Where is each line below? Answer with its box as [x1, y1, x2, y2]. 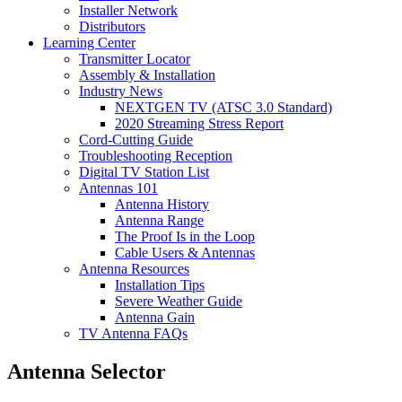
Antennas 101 [79, 180, 158, 197]
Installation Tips [115, 277, 205, 293]
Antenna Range [115, 213, 204, 229]
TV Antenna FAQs [79, 326, 188, 342]
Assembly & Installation [79, 67, 215, 83]
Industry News [79, 83, 162, 100]
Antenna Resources [79, 261, 189, 277]
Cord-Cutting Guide [79, 132, 193, 148]
